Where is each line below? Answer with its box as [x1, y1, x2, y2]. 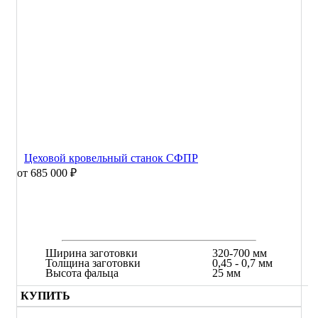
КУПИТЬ [21, 289, 70, 302]
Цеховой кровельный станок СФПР [24, 151, 198, 164]
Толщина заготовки [45, 256, 141, 269]
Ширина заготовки [45, 246, 138, 259]
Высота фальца [45, 266, 119, 279]
